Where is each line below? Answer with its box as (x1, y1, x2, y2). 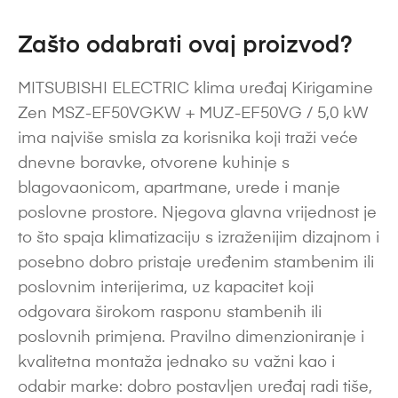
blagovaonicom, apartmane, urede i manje (18, 179, 340, 196)
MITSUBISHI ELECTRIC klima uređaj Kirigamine (18, 80, 373, 97)
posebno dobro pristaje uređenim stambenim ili (18, 254, 374, 271)
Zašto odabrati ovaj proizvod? (18, 34, 353, 58)
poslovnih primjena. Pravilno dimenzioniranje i (18, 329, 364, 346)
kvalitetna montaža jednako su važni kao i (18, 354, 335, 370)
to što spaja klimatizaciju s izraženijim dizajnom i (18, 229, 379, 246)
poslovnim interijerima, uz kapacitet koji (18, 279, 314, 296)
